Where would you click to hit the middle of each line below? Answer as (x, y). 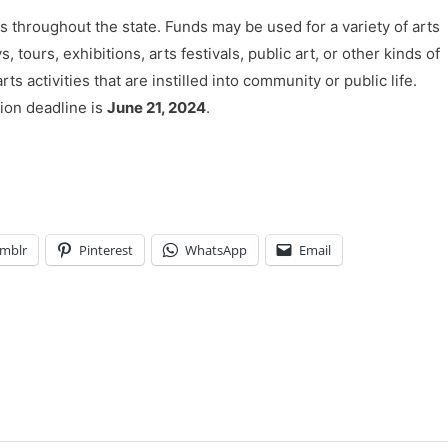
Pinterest (106, 249)
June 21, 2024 (156, 107)
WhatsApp (216, 249)
